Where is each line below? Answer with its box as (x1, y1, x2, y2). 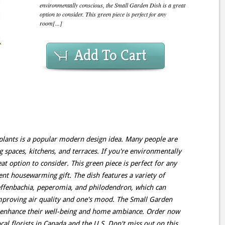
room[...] (40, 19, 62, 27)
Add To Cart (74, 46, 147, 65)
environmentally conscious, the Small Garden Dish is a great (40, 1, 185, 9)
